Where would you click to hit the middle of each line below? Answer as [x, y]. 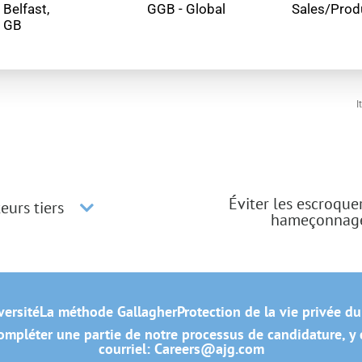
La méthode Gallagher [108, 312]
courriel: [126, 349]
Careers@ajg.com [209, 349]
